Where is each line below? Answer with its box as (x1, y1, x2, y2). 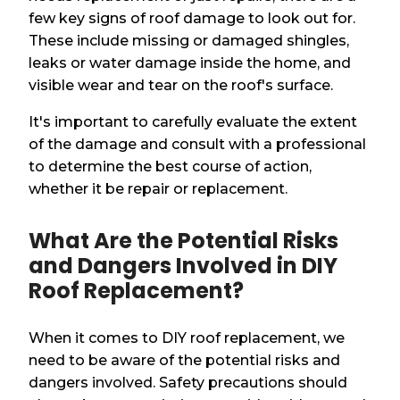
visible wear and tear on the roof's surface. (29, 77, 334, 95)
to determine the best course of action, (29, 158, 312, 176)
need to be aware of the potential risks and (29, 352, 341, 370)
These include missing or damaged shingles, (29, 32, 350, 50)
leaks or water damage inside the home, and (29, 54, 352, 72)
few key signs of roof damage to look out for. (29, 10, 356, 28)
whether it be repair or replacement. (29, 180, 288, 198)
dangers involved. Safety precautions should (29, 374, 348, 392)
